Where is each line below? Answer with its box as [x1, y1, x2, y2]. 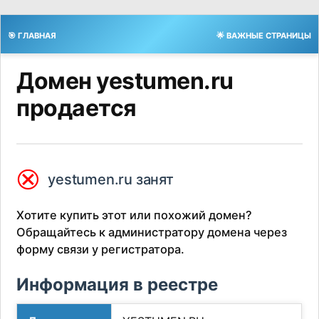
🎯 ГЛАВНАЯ [8, 31, 56, 41]
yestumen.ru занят [48, 170, 174, 188]
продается [16, 94, 137, 122]
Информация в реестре [16, 274, 219, 296]
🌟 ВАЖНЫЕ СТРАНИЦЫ [216, 31, 311, 41]
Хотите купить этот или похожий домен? [16, 208, 253, 223]
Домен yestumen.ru [16, 67, 234, 95]
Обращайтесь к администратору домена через [16, 225, 288, 240]
